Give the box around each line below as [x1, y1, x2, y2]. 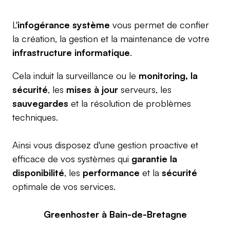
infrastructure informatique [12, 47, 130, 58]
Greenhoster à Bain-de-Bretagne [43, 208, 187, 220]
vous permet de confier [110, 19, 209, 30]
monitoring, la [139, 70, 198, 81]
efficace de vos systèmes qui [12, 153, 131, 164]
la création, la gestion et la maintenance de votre [12, 33, 209, 44]
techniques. [12, 111, 58, 123]
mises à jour [66, 84, 118, 95]
